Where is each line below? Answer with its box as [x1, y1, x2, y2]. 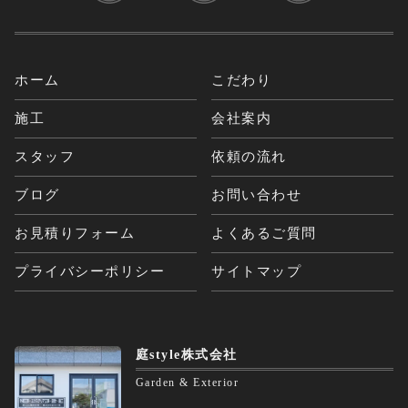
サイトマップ [211, 264, 302, 280]
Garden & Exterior [135, 376, 240, 390]
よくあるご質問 [211, 226, 317, 241]
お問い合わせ [211, 188, 302, 203]
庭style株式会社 [135, 348, 238, 362]
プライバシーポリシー [15, 264, 165, 280]
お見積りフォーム [15, 226, 135, 241]
